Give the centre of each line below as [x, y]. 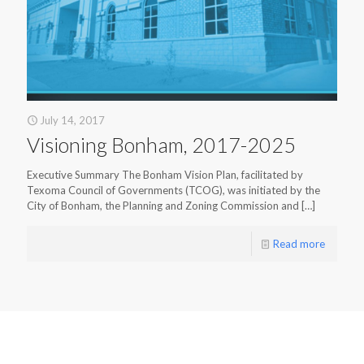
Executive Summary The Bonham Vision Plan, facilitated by [165, 175]
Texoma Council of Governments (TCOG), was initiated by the [173, 191]
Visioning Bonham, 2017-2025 [161, 145]
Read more [299, 244]
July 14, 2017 [72, 121]
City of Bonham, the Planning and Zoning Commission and [163, 206]
